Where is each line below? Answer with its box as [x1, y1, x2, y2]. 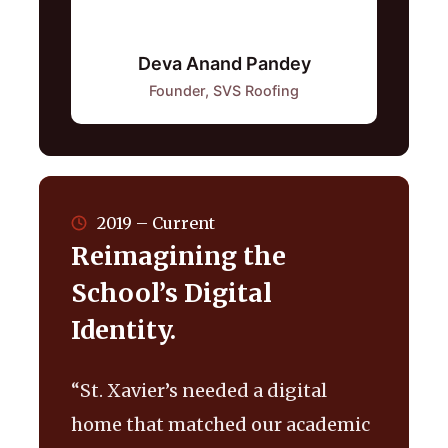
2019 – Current [97, 212, 215, 233]
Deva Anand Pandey [137, 52, 311, 74]
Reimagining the [71, 239, 286, 272]
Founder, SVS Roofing [149, 81, 299, 99]
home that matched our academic [71, 412, 370, 436]
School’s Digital [71, 276, 272, 309]
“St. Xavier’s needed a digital [71, 378, 327, 402]
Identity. [71, 313, 176, 346]
